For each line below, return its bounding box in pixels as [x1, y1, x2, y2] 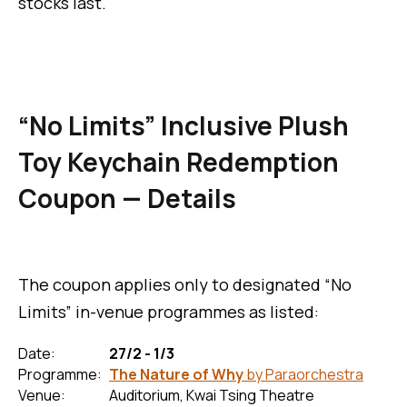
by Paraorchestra [243, 364, 363, 385]
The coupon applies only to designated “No [18, 273, 352, 296]
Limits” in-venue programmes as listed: [18, 301, 319, 323]
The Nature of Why [109, 364, 243, 385]
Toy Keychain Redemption [18, 144, 339, 180]
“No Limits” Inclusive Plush [18, 108, 349, 144]
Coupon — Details [18, 181, 236, 216]
